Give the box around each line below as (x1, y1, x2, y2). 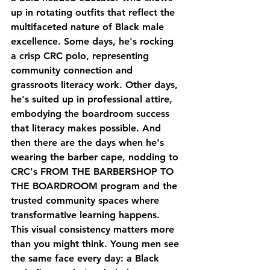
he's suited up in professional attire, (11, 93, 175, 105)
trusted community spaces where (11, 195, 162, 207)
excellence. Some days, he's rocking (11, 36, 177, 48)
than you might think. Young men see (11, 238, 182, 250)
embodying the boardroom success (11, 108, 172, 120)
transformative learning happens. (11, 209, 160, 221)
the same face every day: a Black (11, 253, 162, 265)
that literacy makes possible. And (11, 122, 164, 134)
